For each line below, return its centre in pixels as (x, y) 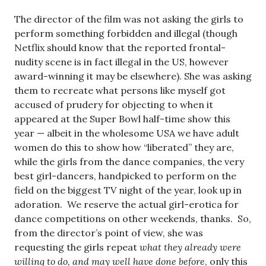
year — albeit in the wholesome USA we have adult (127, 133)
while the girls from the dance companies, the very (129, 162)
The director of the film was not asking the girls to (129, 19)
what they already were (190, 247)
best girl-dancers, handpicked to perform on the (125, 176)
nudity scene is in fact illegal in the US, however (121, 62)
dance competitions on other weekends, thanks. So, (133, 219)
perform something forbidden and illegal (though (126, 34)
